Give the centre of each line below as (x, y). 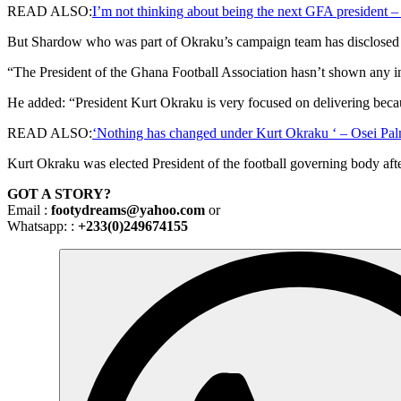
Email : (29, 209)
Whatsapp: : (43, 226)
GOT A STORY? (59, 193)
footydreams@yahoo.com (130, 209)
